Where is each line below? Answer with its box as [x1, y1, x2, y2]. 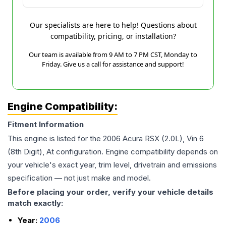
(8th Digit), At [8, 147, 54, 156]
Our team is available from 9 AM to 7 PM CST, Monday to [29, 50, 197, 59]
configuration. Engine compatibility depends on [54, 147, 218, 156]
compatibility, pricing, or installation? [50, 31, 176, 41]
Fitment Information [8, 120, 84, 129]
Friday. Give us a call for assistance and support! [42, 60, 184, 69]
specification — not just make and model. [8, 173, 151, 183]
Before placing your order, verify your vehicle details [8, 187, 213, 197]
